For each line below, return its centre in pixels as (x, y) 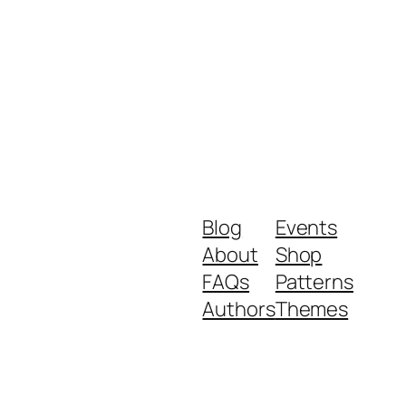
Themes (312, 309)
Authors (239, 309)
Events (306, 227)
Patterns (314, 281)
